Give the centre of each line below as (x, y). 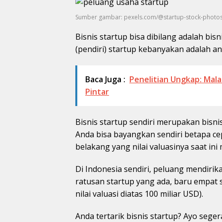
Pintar (97, 91)
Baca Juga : (105, 79)
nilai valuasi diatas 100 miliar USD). (139, 194)
